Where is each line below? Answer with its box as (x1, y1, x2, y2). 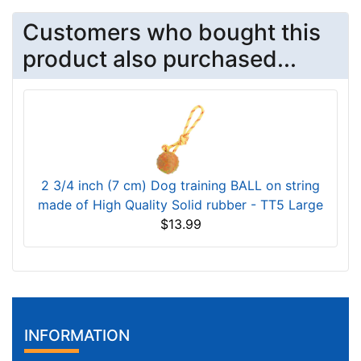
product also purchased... (23, 45, 297, 73)
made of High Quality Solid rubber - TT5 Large (38, 197, 323, 214)
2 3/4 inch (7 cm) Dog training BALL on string (41, 177, 320, 194)
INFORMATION (24, 325, 130, 345)
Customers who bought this (23, 19, 321, 47)
